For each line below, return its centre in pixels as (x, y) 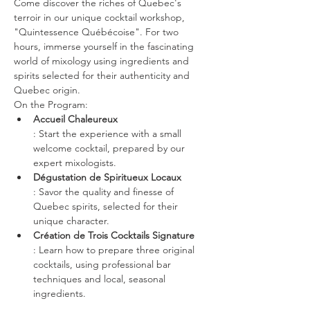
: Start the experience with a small (109, 134)
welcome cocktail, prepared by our (110, 148)
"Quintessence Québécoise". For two (98, 32)
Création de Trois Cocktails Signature (115, 235)
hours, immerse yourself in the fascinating (105, 46)
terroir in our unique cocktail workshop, (101, 17)
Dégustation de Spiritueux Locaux (107, 177)
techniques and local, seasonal (101, 279)
